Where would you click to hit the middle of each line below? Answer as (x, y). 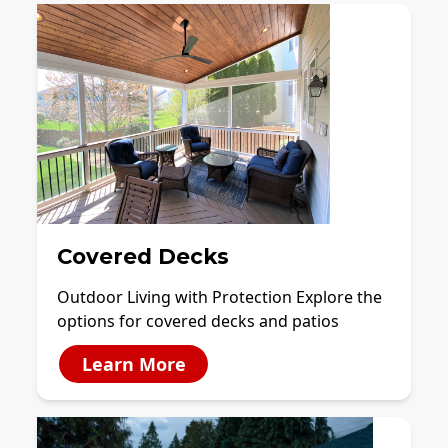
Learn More (133, 363)
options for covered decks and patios (198, 320)
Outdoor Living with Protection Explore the (219, 296)
